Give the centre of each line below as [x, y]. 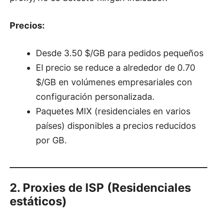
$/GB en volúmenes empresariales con [114, 82]
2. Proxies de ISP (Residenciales [100, 187]
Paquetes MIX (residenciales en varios [113, 111]
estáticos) [38, 201]
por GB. [51, 140]
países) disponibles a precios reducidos [116, 125]
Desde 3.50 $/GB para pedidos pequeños [120, 53]
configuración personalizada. [95, 96]
